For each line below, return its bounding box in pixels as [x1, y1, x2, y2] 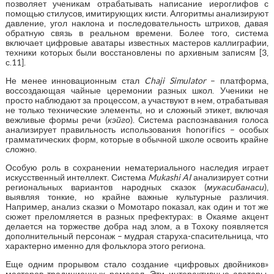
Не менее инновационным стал [5, 75, 144, 86]
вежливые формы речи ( [5, 114, 108, 125]
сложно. [5, 144, 37, 154]
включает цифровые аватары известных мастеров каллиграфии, [5, 37, 269, 48]
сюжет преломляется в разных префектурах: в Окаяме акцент [5, 211, 269, 221]
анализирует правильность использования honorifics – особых [5, 124, 269, 135]
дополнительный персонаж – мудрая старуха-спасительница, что [5, 231, 269, 241]
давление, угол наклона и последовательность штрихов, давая [5, 18, 269, 28]
